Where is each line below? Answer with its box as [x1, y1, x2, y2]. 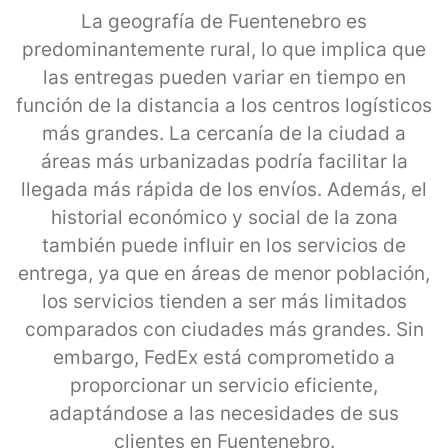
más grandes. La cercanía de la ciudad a [42, 121, 406, 145]
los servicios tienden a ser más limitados [41, 289, 407, 313]
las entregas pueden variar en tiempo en [42, 65, 406, 89]
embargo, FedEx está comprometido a [53, 345, 395, 369]
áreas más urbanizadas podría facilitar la [40, 149, 408, 173]
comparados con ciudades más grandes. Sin [24, 317, 424, 341]
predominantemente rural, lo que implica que [22, 37, 426, 61]
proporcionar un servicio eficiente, [70, 373, 378, 397]
